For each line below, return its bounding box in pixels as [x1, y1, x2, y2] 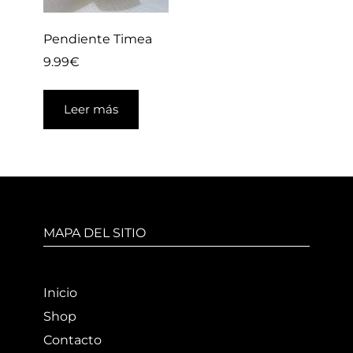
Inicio [43, 285, 77, 301]
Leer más [63, 101, 118, 117]
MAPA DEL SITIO [43, 225, 146, 240]
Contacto [43, 333, 102, 348]
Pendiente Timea [43, 31, 152, 46]
